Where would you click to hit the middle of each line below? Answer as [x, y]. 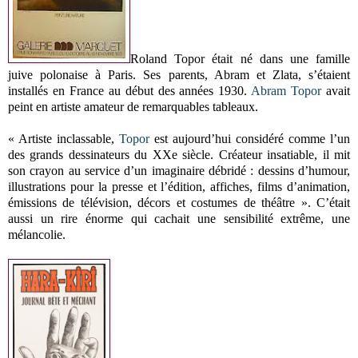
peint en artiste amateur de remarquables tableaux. [133, 106]
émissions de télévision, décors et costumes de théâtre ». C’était [179, 202]
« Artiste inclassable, [64, 138]
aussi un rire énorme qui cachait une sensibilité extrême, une [179, 218]
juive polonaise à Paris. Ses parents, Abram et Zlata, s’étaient [179, 74]
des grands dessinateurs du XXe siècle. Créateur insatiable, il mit [179, 154]
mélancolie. [37, 234]
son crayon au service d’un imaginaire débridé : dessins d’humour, [179, 170]
